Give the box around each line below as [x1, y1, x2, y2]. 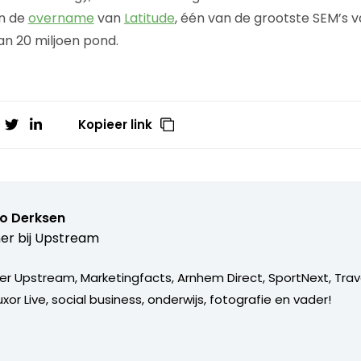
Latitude [123, 8, 175, 27]
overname [27, 8, 94, 27]
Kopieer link [78, 115, 153, 133]
